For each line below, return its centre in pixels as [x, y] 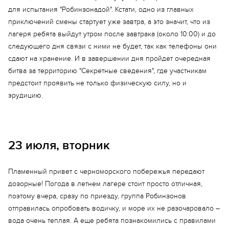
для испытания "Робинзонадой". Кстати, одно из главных [101, 9]
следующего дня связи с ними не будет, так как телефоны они [112, 46]
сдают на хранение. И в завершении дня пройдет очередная [109, 59]
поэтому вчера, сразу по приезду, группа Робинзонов [97, 196]
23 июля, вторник [59, 145]
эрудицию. [26, 95]
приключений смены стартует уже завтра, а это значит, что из [109, 22]
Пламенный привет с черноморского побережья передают [106, 171]
